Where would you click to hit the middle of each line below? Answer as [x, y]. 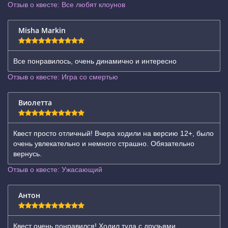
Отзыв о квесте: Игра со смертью [63, 77]
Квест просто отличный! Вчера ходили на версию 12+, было [113, 133]
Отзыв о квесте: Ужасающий [55, 169]
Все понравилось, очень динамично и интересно [95, 61]
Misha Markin [42, 30]
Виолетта [35, 103]
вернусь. [27, 154]
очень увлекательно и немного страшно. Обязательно [104, 144]
